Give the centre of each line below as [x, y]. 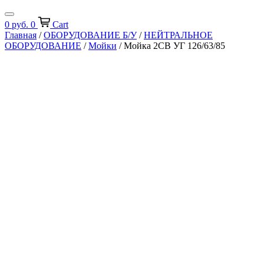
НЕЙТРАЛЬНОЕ [178, 35]
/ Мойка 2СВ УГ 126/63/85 [171, 45]
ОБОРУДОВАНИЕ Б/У [90, 35]
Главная [21, 35]
